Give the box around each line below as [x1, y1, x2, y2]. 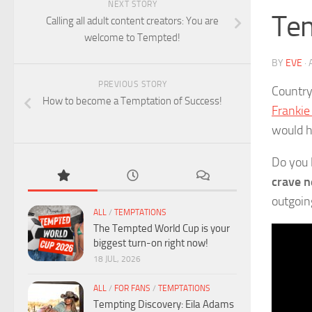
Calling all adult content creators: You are [46, 14, 219, 27]
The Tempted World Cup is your [93, 222, 230, 235]
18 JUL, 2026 [93, 254, 141, 265]
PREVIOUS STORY [98, 79, 166, 89]
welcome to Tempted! [84, 31, 180, 44]
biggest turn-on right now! [93, 237, 208, 250]
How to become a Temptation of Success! [42, 94, 222, 107]
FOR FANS [114, 283, 150, 294]
